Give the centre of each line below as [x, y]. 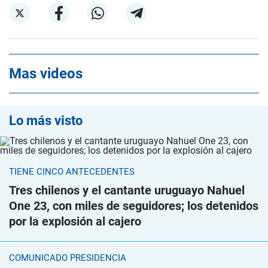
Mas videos [46, 74]
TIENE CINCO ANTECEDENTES [72, 172]
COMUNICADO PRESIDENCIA [68, 258]
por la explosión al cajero [75, 221]
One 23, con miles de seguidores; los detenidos [134, 206]
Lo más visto [46, 121]
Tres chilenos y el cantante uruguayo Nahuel [127, 190]
